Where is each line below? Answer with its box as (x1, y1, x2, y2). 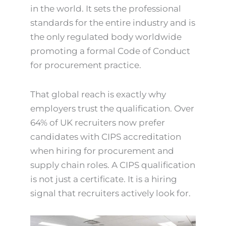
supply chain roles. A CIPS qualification (30, 159, 195, 170)
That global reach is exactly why (30, 89, 166, 99)
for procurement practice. (30, 60, 141, 70)
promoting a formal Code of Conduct (30, 46, 190, 56)
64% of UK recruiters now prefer (30, 117, 165, 128)
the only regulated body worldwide (30, 32, 182, 42)
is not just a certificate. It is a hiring (30, 174, 177, 184)
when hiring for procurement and (30, 145, 174, 156)
